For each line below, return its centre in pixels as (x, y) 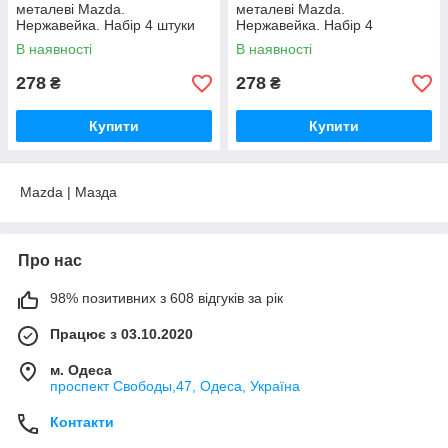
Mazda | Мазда (68, 192)
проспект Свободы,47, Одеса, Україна (175, 386)
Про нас (50, 260)
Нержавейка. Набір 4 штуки (105, 25)
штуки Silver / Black (297, 41)
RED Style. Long (68, 41)
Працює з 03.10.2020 (121, 334)
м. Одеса (81, 370)
